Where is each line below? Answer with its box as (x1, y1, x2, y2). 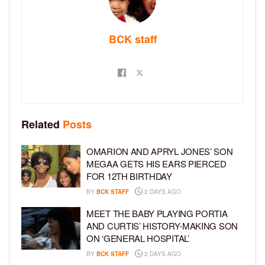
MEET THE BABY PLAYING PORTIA (86, 207, 228, 220)
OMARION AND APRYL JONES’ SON (86, 145, 233, 158)
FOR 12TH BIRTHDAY (86, 170, 172, 183)
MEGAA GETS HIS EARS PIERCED (86, 157, 227, 170)
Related (21, 117, 60, 132)
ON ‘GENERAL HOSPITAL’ (86, 232, 189, 245)
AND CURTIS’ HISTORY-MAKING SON (86, 219, 238, 232)
